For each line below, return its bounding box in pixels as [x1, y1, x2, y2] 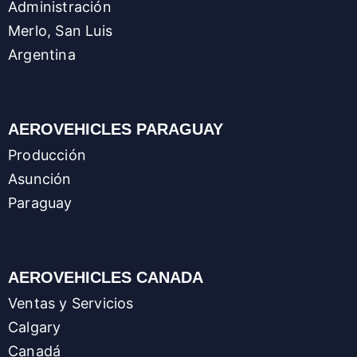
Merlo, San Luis [8, 22, 112, 40]
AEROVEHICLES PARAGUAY [8, 120, 223, 139]
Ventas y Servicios [8, 295, 134, 312]
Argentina [8, 46, 76, 64]
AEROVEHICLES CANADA [8, 269, 203, 287]
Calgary [8, 319, 61, 336]
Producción [8, 147, 86, 164]
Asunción [8, 171, 72, 188]
